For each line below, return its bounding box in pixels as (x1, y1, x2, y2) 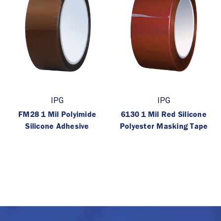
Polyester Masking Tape (119, 121, 208, 131)
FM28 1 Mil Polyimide (18, 109, 96, 119)
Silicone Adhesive (25, 121, 89, 131)
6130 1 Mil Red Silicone (121, 109, 207, 119)
